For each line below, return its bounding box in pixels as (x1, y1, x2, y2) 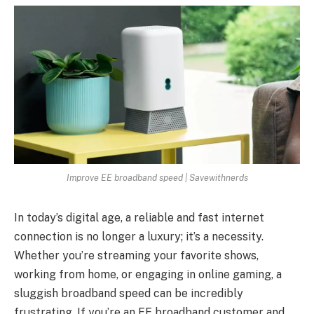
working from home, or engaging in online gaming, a (14, 268, 282, 282)
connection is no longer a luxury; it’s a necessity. (14, 230, 264, 244)
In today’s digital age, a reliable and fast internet (14, 211, 264, 225)
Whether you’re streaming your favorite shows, (14, 249, 259, 263)
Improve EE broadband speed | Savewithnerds (66, 172, 248, 184)
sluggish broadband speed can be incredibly (14, 287, 243, 301)
